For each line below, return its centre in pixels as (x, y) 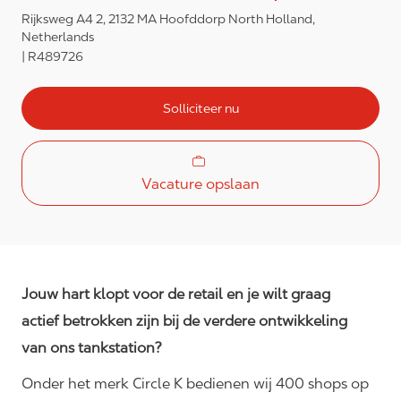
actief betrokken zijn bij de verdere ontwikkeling (184, 321)
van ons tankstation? (92, 348)
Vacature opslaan (200, 184)
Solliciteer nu (200, 108)
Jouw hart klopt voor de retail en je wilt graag (176, 294)
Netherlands (58, 37)
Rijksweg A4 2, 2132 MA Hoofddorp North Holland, (168, 19)
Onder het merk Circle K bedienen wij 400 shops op (195, 384)
